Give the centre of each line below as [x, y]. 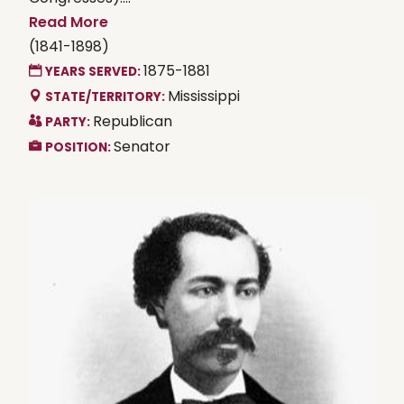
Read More [69, 22]
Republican [133, 121]
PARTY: [69, 122]
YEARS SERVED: [94, 71]
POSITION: [79, 147]
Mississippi [204, 96]
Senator [142, 146]
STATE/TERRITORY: [106, 96]
